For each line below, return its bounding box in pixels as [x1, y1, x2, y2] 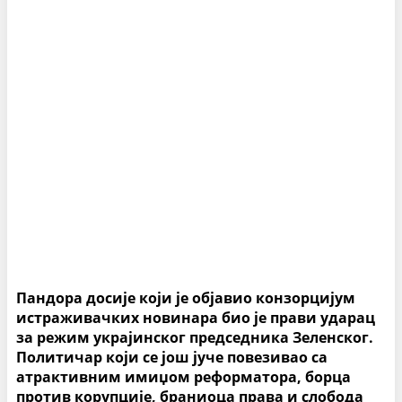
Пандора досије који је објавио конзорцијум [16, 288, 355, 309]
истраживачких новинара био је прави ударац [16, 308, 375, 328]
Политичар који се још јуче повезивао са [16, 347, 328, 368]
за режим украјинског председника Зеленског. [16, 328, 373, 348]
